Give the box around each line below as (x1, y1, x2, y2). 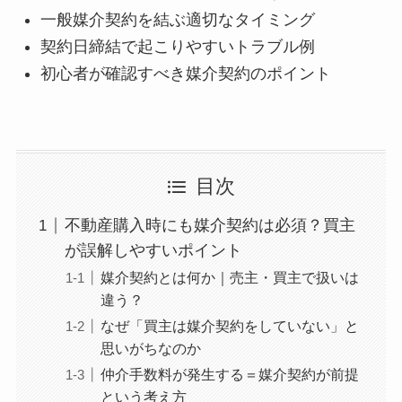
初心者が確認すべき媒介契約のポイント (39, 65, 331, 83)
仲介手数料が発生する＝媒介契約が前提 (100, 366, 359, 383)
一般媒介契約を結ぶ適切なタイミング (39, 10, 315, 29)
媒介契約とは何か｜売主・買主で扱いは (100, 269, 359, 286)
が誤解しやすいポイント (64, 241, 242, 260)
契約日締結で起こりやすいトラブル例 (39, 37, 315, 56)
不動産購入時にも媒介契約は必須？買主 (64, 216, 355, 235)
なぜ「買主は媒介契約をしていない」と (100, 318, 359, 335)
